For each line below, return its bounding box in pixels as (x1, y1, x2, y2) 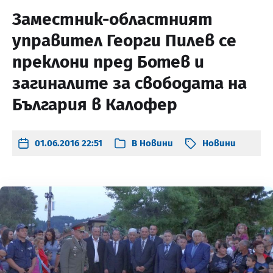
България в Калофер (12, 94, 177, 115)
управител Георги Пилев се (12, 30, 236, 51)
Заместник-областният (12, 9, 213, 29)
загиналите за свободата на (12, 73, 247, 93)
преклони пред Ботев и (12, 52, 204, 72)
